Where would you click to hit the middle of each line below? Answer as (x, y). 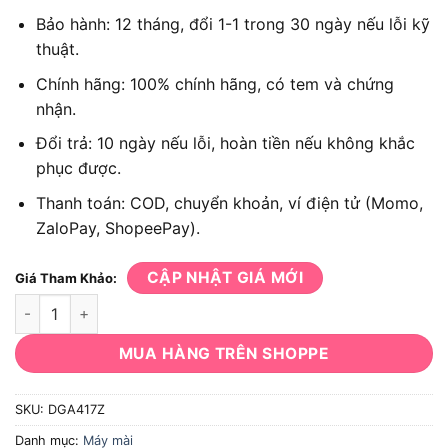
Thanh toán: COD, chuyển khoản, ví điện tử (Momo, (229, 202)
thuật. (57, 49)
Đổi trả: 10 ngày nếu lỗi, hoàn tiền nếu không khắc (225, 143)
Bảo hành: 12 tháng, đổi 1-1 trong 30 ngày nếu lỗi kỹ (232, 24)
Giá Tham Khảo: (66, 277)
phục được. (78, 168)
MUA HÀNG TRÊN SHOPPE (224, 353)
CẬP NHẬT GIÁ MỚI (225, 277)
